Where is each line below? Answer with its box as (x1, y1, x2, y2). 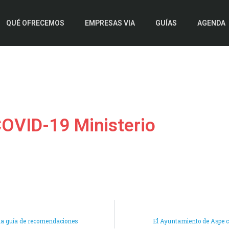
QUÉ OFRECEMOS (6, 19, 64, 27)
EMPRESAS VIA (84, 19, 135, 27)
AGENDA (197, 19, 225, 27)
